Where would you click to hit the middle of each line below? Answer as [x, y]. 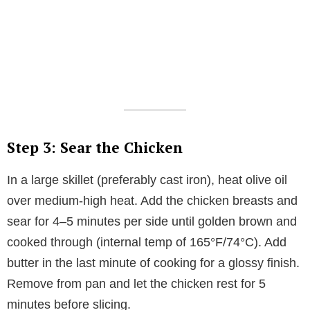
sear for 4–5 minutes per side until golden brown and [152, 221]
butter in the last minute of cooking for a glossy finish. [153, 263]
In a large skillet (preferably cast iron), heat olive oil [147, 180]
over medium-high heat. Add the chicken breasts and [152, 200]
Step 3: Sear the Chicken [95, 147]
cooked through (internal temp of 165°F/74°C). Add [147, 242]
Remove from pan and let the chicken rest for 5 [136, 283]
